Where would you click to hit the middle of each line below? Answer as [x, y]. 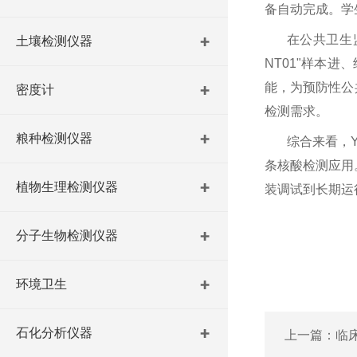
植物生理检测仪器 [67, 187]
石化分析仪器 [54, 333]
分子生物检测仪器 [67, 235]
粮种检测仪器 [54, 138]
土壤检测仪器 [54, 41]
